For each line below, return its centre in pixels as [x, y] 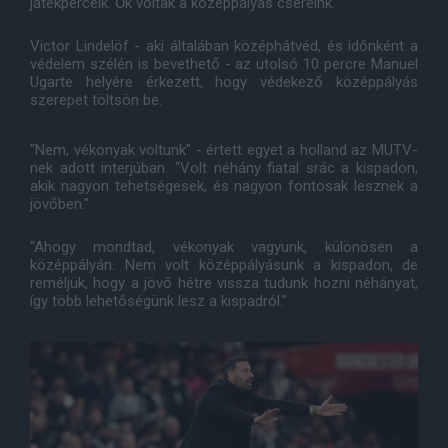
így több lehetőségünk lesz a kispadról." [158, 301]
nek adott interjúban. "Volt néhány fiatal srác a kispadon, [224, 168]
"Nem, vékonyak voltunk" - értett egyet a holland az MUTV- [224, 150]
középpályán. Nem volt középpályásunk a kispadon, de [224, 265]
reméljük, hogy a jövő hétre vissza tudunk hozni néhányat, [224, 283]
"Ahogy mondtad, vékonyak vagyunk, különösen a [224, 247]
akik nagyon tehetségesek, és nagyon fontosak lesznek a [224, 186]
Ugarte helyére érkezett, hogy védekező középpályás [224, 82]
